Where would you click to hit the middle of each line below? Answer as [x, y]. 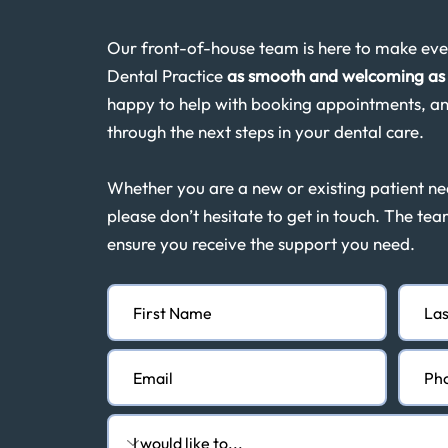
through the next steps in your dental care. [266, 131]
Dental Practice [167, 75]
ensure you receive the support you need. [261, 243]
